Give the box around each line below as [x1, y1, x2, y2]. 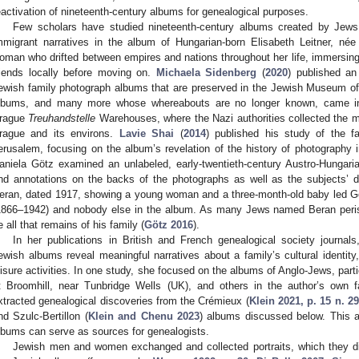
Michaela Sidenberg [155, 66, 257, 79]
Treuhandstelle [28, 111, 96, 124]
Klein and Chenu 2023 [87, 309, 200, 322]
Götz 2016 [144, 218, 193, 231]
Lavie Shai [119, 127, 175, 139]
